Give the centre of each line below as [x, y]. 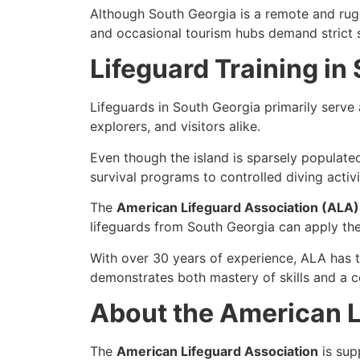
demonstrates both [150, 277]
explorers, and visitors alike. [175, 127]
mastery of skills [260, 277]
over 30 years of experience [207, 258]
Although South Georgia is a [178, 14]
